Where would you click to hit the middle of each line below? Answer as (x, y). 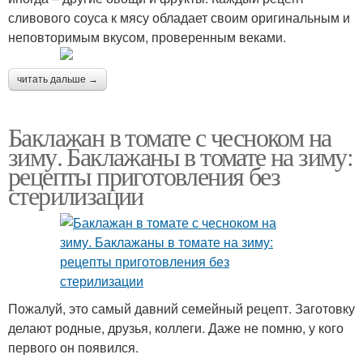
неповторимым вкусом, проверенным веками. (147, 36)
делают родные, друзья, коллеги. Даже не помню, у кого (176, 327)
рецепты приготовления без (144, 175)
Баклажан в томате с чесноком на (170, 136)
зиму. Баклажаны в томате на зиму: (181, 156)
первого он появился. (73, 347)
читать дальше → (58, 79)
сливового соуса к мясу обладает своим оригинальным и (179, 17)
